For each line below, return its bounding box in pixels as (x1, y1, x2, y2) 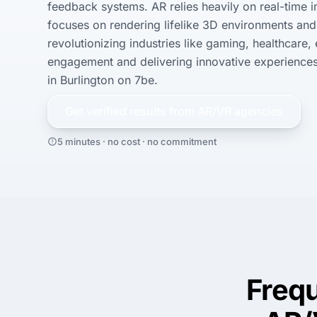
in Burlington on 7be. (47, 73, 158, 87)
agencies (231, 104, 283, 118)
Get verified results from (65, 104, 197, 118)
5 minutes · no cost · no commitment (57, 135, 217, 147)
